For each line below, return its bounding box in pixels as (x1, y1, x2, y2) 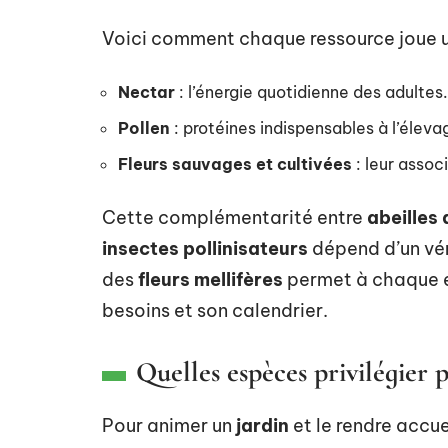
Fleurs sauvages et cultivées (118, 153, 352, 174)
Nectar (118, 81, 175, 102)
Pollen (118, 117, 170, 138)
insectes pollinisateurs (102, 236, 308, 260)
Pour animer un (102, 413, 236, 437)
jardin (236, 413, 289, 437)
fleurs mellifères (138, 267, 283, 291)
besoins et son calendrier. (102, 298, 328, 322)
